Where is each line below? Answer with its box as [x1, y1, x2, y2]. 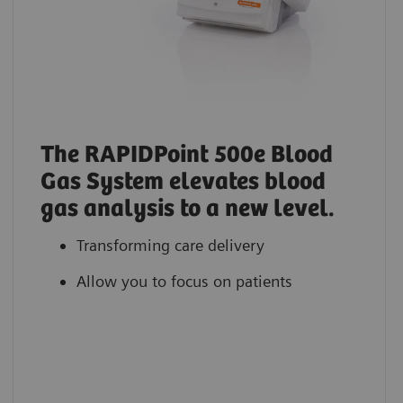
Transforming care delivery [76, 235, 264, 255]
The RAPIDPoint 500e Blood [40, 140, 333, 169]
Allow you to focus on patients [76, 271, 292, 291]
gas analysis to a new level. [40, 194, 335, 223]
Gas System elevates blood [40, 167, 326, 196]
